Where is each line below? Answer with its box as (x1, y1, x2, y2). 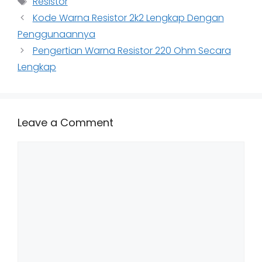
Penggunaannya (18, 27, 95, 42)
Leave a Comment (18, 115, 113, 130)
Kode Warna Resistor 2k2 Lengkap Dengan (32, 11, 224, 25)
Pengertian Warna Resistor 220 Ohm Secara (32, 44, 231, 58)
